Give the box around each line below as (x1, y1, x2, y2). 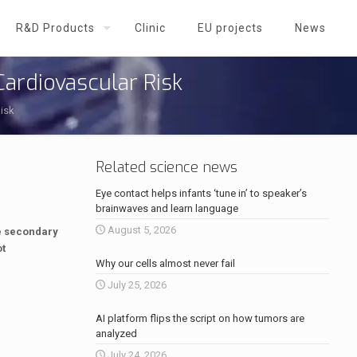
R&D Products (16, 22, 95, 34)
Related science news (95, 158, 237, 177)
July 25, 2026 (107, 279, 167, 291)
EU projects (198, 22, 263, 34)
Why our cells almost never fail (95, 257, 235, 269)
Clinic (135, 22, 166, 34)
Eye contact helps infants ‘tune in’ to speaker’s (95, 187, 307, 199)
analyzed (95, 328, 137, 339)
